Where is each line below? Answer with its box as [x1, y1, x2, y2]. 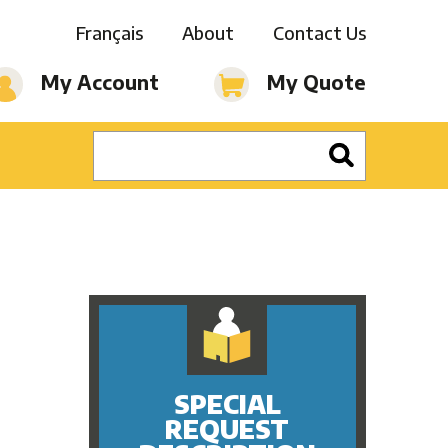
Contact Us [272, 21, 366, 44]
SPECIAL [173, 388, 281, 421]
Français [75, 21, 143, 44]
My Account [35, 68, 159, 94]
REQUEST [165, 413, 290, 446]
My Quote [261, 68, 366, 94]
